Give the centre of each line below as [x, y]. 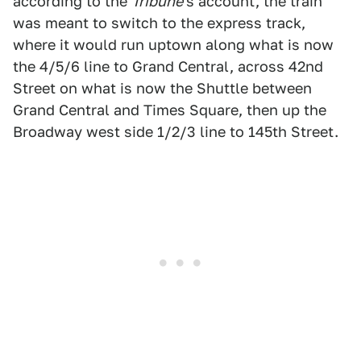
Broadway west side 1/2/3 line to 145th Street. [176, 132]
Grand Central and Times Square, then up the [170, 110]
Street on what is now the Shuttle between [162, 89]
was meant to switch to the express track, [159, 23]
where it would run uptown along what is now [173, 45]
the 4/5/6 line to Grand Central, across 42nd [168, 67]
